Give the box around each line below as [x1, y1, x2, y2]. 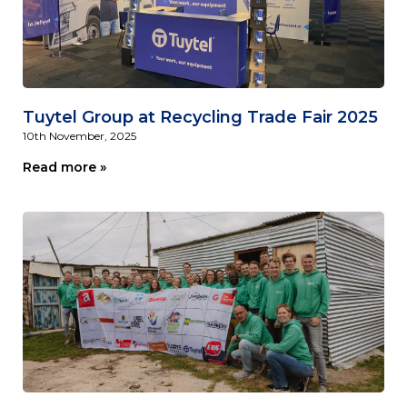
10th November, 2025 [23, 128, 136, 143]
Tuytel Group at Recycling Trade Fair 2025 [23, 106, 378, 127]
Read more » [23, 158, 106, 175]
